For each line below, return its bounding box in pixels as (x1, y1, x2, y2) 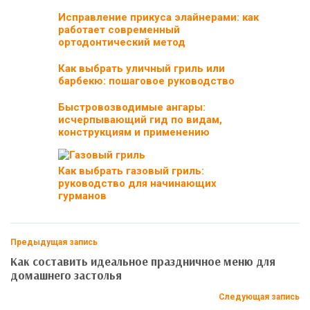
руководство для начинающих (58, 176, 217, 190)
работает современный (58, 23, 180, 36)
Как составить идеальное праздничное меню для (10, 254, 275, 269)
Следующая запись (219, 292, 300, 302)
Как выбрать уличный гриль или (58, 62, 225, 75)
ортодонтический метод (58, 35, 185, 48)
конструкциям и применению (58, 125, 210, 138)
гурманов (58, 189, 107, 202)
